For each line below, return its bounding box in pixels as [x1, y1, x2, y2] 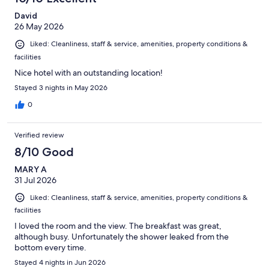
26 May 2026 [14, 21, 64, 32]
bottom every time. [14, 241, 86, 253]
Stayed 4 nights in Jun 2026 [14, 257, 106, 267]
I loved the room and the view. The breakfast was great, [14, 220, 222, 231]
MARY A [14, 163, 47, 175]
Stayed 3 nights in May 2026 [14, 82, 107, 92]
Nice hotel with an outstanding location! [14, 67, 163, 78]
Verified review [14, 130, 64, 140]
